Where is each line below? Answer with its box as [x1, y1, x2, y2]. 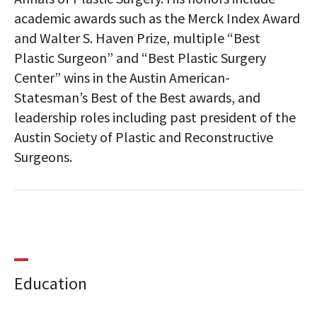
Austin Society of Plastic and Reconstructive [14, 128, 273, 146]
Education [14, 272, 87, 294]
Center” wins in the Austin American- [14, 69, 230, 86]
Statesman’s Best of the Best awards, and [14, 88, 260, 106]
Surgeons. [14, 148, 72, 166]
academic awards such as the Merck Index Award [14, 9, 300, 27]
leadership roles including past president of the [14, 108, 296, 126]
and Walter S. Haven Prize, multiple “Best [14, 29, 260, 47]
